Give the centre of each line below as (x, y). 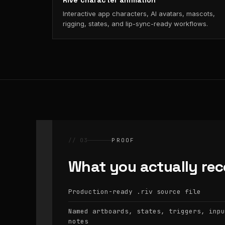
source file (177, 192)
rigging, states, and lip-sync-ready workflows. (135, 24)
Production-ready (102, 192)
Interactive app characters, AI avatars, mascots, (139, 14)
